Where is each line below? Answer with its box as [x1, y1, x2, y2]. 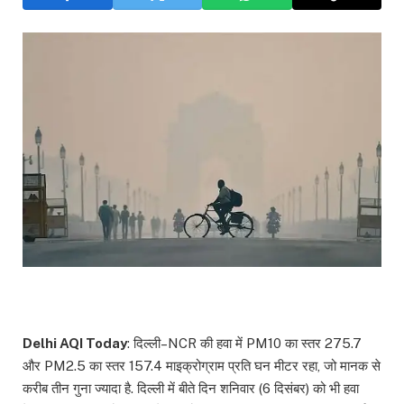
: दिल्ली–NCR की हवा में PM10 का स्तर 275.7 [127, 335, 362, 352]
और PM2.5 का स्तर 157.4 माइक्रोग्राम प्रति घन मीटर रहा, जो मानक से [23, 358, 381, 374]
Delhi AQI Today [23, 335, 127, 352]
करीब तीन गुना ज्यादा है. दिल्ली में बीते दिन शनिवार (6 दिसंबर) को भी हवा [23, 381, 359, 397]
